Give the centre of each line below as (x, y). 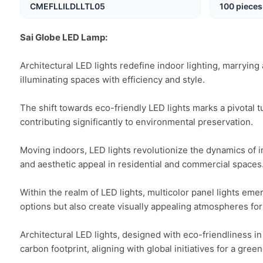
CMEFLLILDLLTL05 (67, 6)
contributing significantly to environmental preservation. (136, 122)
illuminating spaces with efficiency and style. (112, 80)
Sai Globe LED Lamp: (63, 37)
